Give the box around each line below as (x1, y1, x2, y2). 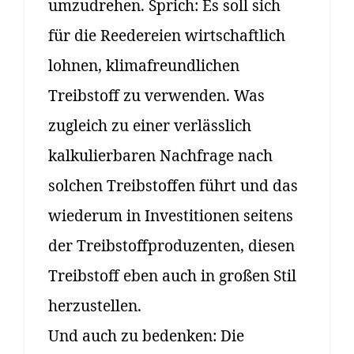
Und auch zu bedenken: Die (48, 325, 244, 347)
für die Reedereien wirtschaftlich (48, 24, 285, 47)
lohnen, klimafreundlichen (48, 55, 239, 77)
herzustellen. (48, 295, 141, 317)
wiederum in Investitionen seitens (48, 205, 293, 227)
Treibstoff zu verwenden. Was (48, 85, 265, 107)
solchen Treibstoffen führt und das (48, 175, 298, 197)
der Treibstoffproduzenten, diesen (48, 235, 295, 257)
